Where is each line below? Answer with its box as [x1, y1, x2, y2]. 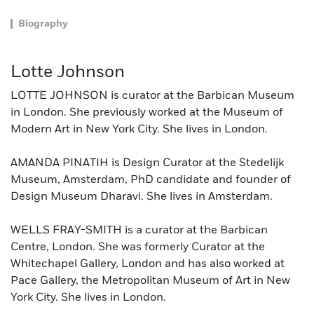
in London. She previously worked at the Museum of [11, 107, 283, 118]
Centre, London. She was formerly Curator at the [11, 241, 265, 253]
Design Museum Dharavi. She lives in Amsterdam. [11, 191, 273, 203]
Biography [18, 18, 68, 29]
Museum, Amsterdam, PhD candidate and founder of [11, 174, 291, 186]
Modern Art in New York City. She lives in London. [11, 123, 268, 135]
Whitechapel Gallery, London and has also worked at [11, 258, 285, 270]
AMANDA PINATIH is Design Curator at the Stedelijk [11, 157, 284, 169]
